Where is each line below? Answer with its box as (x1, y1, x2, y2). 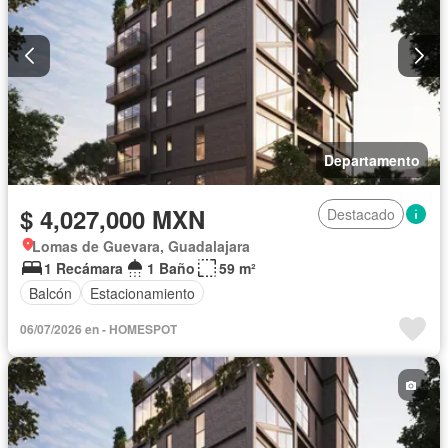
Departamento (324, 150, 420, 171)
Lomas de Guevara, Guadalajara (32, 236, 250, 257)
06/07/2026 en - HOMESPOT (20, 320, 177, 339)
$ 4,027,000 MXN (20, 202, 205, 237)
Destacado (327, 204, 395, 225)
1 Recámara (44, 258, 123, 279)
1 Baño (147, 258, 195, 279)
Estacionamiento (90, 282, 195, 303)
